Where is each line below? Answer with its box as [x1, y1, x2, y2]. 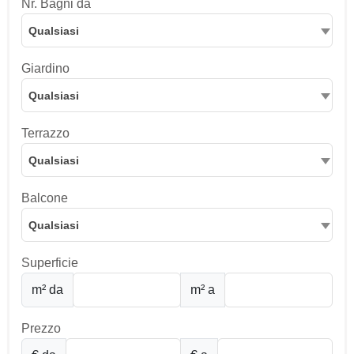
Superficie [21, 256, 78, 269]
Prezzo [21, 322, 61, 335]
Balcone [21, 191, 68, 205]
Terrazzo [21, 126, 70, 140]
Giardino [21, 62, 70, 75]
